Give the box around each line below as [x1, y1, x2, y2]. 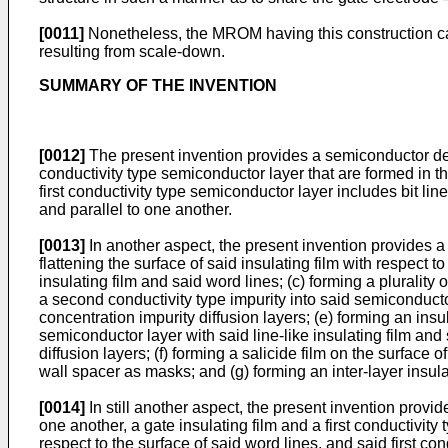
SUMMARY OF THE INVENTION [39, 77, 277, 94]
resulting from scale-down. [39, 43, 225, 60]
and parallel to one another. [39, 201, 232, 218]
